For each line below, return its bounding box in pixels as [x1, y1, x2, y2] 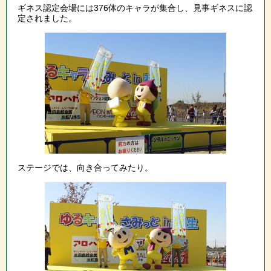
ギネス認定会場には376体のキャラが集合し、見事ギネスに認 [18, 3, 252, 13]
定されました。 [18, 13, 77, 24]
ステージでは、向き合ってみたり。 [18, 163, 153, 173]
